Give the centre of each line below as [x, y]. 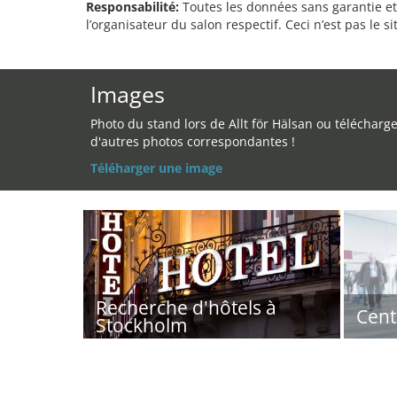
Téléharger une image [156, 168]
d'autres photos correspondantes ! [193, 141]
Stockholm [141, 325]
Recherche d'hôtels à [186, 307]
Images [128, 94]
